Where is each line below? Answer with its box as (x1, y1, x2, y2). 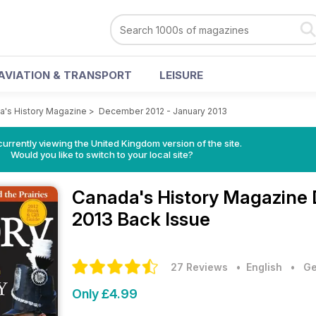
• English (231, 261, 282, 273)
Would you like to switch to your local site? (10, 149, 193, 160)
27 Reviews (171, 261, 228, 273)
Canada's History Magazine (72, 186, 312, 208)
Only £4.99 (72, 286, 138, 301)
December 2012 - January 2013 (99, 106, 227, 116)
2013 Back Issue (72, 208, 210, 230)
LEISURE (159, 68, 203, 82)
